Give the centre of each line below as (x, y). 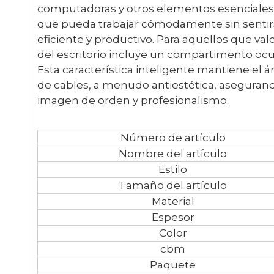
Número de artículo (173, 137)
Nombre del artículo (173, 153)
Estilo (173, 169)
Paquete (173, 265)
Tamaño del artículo (173, 185)
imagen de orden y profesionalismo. (133, 100)
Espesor (173, 217)
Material (173, 201)
